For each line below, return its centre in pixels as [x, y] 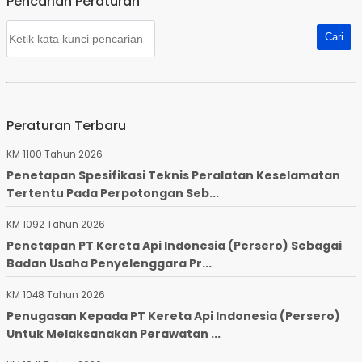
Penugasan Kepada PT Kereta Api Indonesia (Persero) [173, 316]
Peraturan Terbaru [66, 126]
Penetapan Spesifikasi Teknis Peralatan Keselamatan [173, 176]
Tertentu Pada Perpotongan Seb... [113, 194]
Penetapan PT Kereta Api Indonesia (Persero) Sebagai [174, 246]
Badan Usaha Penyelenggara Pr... [109, 264]
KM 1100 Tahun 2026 [55, 155]
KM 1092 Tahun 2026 [56, 225]
